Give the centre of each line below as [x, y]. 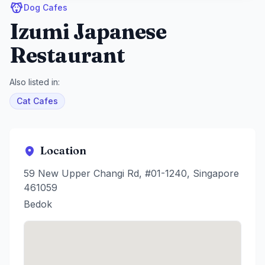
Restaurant [67, 55]
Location [63, 151]
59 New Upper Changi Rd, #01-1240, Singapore [131, 174]
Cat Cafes [37, 101]
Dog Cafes [46, 8]
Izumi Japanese [88, 32]
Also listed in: [35, 82]
